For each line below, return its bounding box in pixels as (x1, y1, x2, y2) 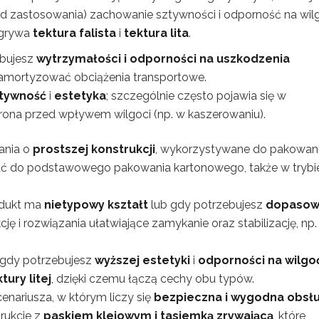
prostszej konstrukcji (33, 142, 155, 157)
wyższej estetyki (95, 253, 190, 268)
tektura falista (33, 26, 116, 41)
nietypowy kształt (44, 198, 148, 212)
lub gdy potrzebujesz (148, 198, 266, 212)
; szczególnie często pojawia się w (106, 89, 286, 103)
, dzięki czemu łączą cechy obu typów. (51, 272, 254, 286)
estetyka (54, 89, 106, 103)
